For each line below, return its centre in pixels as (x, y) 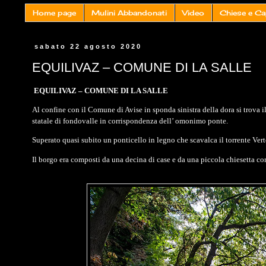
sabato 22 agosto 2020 (88, 47)
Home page (54, 13)
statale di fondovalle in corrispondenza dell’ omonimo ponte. (131, 121)
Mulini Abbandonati (129, 13)
